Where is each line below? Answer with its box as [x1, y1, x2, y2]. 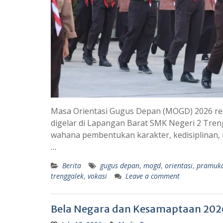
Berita [62, 160, 81, 170]
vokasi [88, 171, 107, 181]
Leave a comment [125, 171, 180, 181]
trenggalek [51, 171, 84, 181]
